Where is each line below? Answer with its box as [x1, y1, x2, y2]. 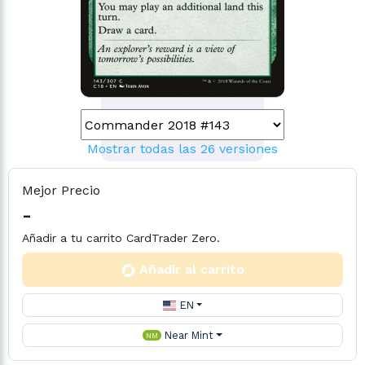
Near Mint [164, 329, 213, 341]
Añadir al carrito [139, 262, 244, 277]
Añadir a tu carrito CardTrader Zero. [22, 231, 220, 244]
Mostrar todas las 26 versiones [87, 141, 278, 156]
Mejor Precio [22, 182, 100, 198]
